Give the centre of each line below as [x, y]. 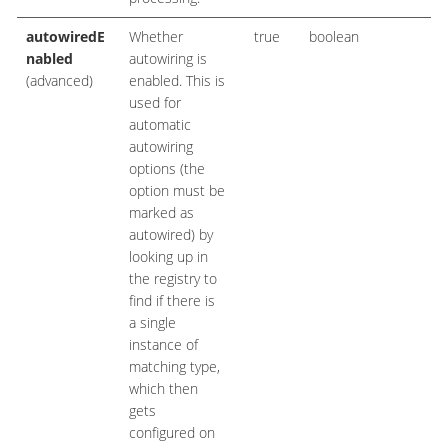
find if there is [171, 301]
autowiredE [65, 37]
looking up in [168, 257]
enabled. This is [176, 81]
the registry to [172, 279]
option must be [176, 191]
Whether [155, 37]
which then [163, 389]
